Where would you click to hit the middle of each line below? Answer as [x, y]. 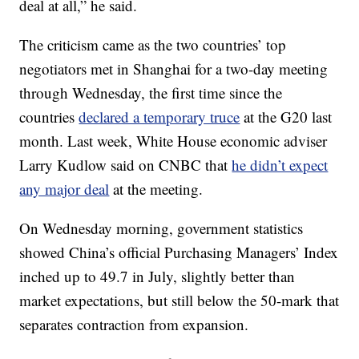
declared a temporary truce [159, 117]
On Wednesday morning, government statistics [161, 228]
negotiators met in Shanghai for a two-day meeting [174, 69]
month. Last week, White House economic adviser [173, 141]
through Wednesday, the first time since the [151, 93]
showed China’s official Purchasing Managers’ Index [179, 252]
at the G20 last [286, 117]
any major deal [65, 189]
